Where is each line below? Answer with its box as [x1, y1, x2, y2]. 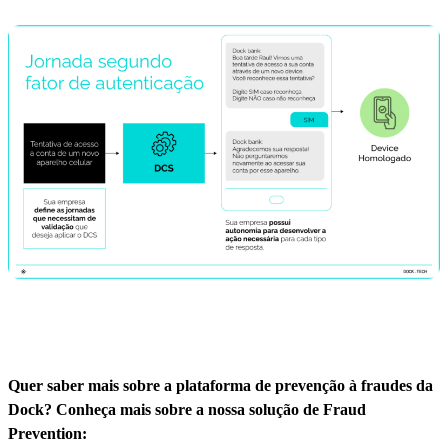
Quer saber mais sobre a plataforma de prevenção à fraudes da [8, 377, 433, 395]
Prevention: [8, 425, 87, 443]
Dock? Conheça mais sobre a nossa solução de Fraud [8, 401, 366, 419]
